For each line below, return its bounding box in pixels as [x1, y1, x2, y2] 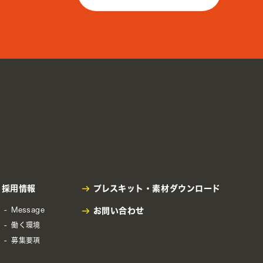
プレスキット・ [93, 184, 153, 193]
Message [11, 206, 45, 213]
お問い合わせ [93, 207, 144, 215]
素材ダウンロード [152, 184, 221, 193]
